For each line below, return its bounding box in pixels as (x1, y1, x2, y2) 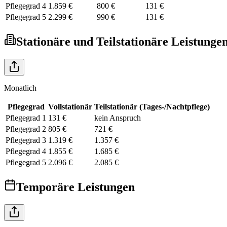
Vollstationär (48, 102, 92, 111)
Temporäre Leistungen (16, 180, 135, 194)
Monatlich (4, 83, 36, 92)
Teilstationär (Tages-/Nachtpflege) (94, 102, 210, 111)
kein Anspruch (94, 113, 141, 122)
